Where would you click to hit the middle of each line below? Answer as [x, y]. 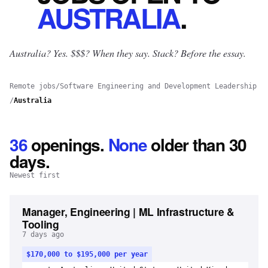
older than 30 [197, 144]
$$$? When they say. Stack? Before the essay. [158, 53]
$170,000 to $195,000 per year [87, 254]
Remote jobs [33, 86]
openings [66, 144]
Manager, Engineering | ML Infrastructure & [128, 211]
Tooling [41, 224]
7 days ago [43, 234]
